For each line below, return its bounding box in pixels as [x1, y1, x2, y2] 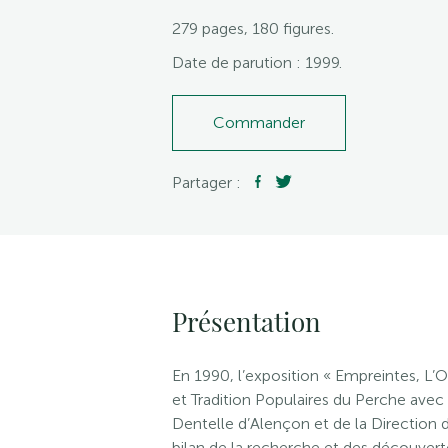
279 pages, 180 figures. [172, 19, 334, 38]
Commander [213, 113, 305, 132]
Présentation [172, 304, 321, 339]
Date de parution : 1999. [172, 53, 342, 72]
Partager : [172, 173, 245, 192]
